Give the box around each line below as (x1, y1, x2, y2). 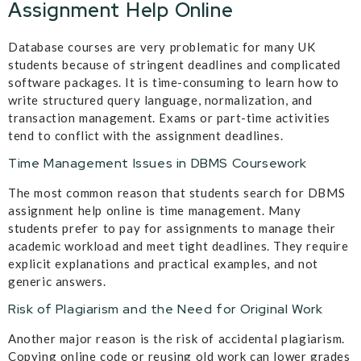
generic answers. (8, 274, 106, 289)
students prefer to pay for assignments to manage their (8, 221, 336, 236)
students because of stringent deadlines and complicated (8, 56, 342, 72)
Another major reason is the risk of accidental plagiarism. (8, 331, 345, 346)
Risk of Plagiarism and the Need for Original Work (8, 301, 323, 318)
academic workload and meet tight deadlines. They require (8, 239, 349, 254)
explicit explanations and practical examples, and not (8, 256, 318, 272)
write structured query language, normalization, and (8, 92, 313, 107)
